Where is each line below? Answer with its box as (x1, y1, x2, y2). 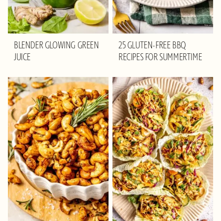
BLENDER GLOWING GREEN (14, 39, 99, 51)
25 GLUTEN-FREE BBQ (118, 39, 186, 51)
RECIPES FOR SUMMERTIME (118, 51, 202, 63)
